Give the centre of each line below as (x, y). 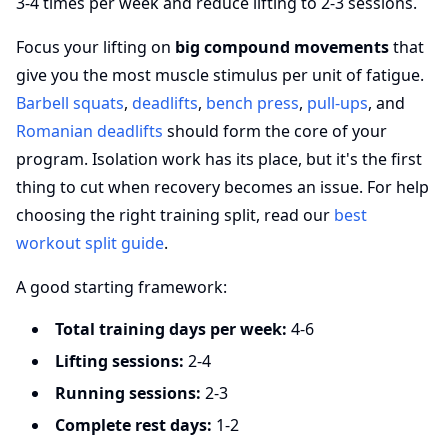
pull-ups (337, 103)
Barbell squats (70, 103)
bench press (252, 103)
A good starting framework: (121, 287)
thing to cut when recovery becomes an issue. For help (222, 187)
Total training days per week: (171, 329)
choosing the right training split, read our (175, 215)
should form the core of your (275, 131)
